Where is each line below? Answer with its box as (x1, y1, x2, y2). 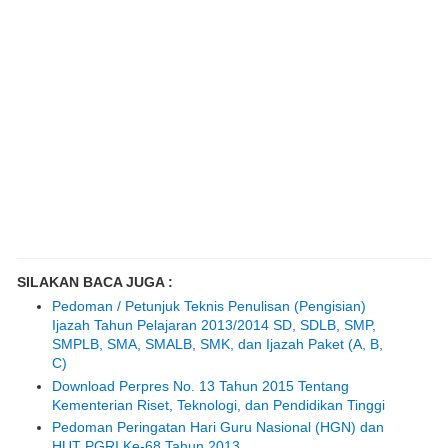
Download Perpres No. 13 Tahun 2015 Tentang (52, 377, 349, 394)
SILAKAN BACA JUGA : (17, 274, 173, 291)
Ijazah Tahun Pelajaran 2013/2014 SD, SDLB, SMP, (52, 317, 376, 334)
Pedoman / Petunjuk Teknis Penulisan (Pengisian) (52, 298, 366, 315)
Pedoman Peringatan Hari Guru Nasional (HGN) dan (52, 419, 384, 436)
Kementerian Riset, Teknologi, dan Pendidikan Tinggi (52, 396, 385, 413)
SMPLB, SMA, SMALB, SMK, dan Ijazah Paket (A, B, (52, 336, 383, 353)
